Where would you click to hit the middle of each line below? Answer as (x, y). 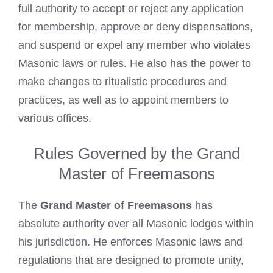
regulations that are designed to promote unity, (131, 261)
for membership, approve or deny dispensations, (136, 27)
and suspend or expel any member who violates (134, 45)
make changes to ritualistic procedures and (122, 82)
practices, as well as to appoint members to (123, 100)
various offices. (55, 119)
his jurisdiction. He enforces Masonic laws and (130, 242)
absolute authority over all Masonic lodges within (136, 224)
